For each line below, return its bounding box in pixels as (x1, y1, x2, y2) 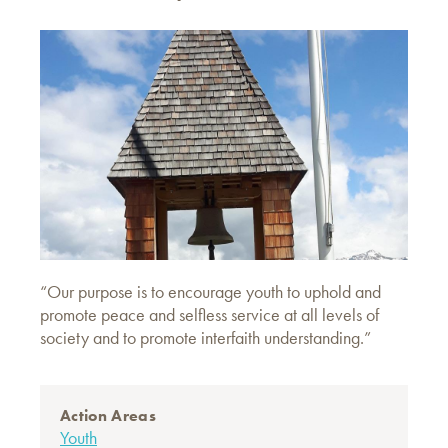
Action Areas (60, 405, 156, 426)
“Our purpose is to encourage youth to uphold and (40, 280, 381, 303)
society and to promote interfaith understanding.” (40, 326, 371, 349)
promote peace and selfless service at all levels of (40, 303, 379, 326)
